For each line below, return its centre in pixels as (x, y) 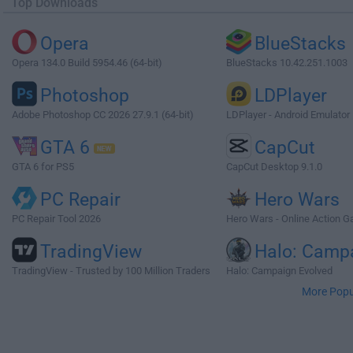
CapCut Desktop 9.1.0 (274, 167)
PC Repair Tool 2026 (56, 219)
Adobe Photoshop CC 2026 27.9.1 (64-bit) (103, 115)
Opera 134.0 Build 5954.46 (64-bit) (87, 63)
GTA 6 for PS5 (43, 167)
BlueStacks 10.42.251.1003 (286, 63)
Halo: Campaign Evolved (279, 271)
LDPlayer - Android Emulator (288, 115)
